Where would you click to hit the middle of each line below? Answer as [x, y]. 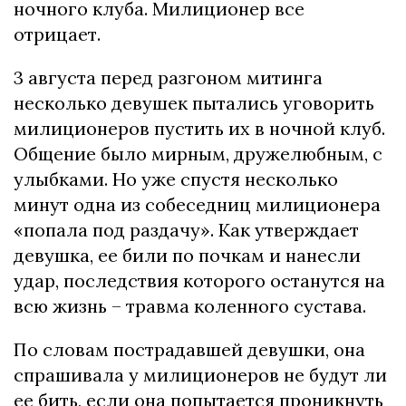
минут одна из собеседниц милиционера [197, 204]
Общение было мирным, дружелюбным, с [198, 154]
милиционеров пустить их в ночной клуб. [199, 128]
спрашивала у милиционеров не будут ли [200, 375]
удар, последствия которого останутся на [199, 280]
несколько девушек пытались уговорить [194, 103]
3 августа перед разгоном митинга [168, 77]
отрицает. [57, 34]
